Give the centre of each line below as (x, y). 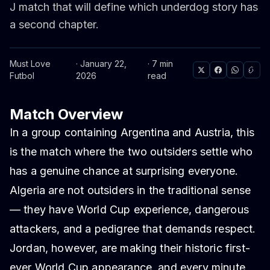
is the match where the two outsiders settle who (131, 152)
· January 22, (102, 64)
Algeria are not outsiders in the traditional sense (130, 190)
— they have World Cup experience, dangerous (129, 210)
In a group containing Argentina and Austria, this (132, 133)
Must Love (30, 64)
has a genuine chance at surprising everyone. (124, 171)
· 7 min (160, 64)
